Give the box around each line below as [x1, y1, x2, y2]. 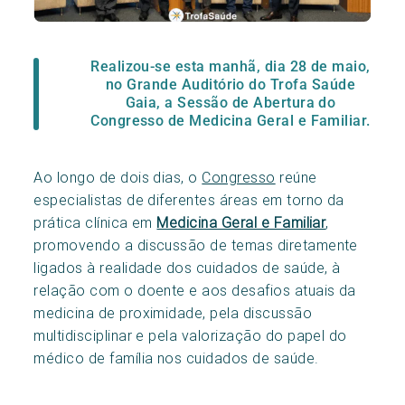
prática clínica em [33, 212, 157, 231]
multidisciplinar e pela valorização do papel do [33, 325, 347, 344]
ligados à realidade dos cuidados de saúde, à [33, 258, 341, 277]
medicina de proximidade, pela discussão [33, 303, 313, 322]
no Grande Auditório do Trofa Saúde [105, 75, 356, 93]
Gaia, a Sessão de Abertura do [125, 93, 336, 111]
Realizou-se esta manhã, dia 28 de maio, [90, 57, 371, 75]
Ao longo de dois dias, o [33, 167, 202, 186]
